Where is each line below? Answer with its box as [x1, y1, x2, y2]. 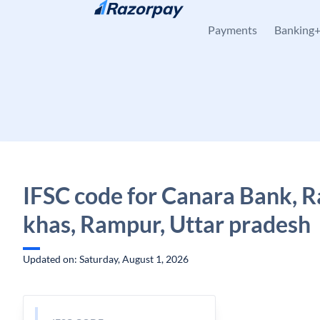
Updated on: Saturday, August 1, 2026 [23, 253, 189, 265]
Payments [208, 23, 257, 36]
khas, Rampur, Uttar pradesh [23, 210, 311, 238]
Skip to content [34, 12, 102, 24]
